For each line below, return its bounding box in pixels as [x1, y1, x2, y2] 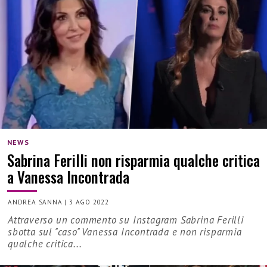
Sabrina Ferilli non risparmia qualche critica [7, 149, 260, 172]
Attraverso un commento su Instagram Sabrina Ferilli [8, 213, 244, 227]
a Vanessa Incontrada [7, 166, 129, 188]
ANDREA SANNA [8, 198, 63, 207]
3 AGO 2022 [69, 198, 110, 207]
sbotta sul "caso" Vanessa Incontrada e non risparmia [8, 225, 242, 239]
